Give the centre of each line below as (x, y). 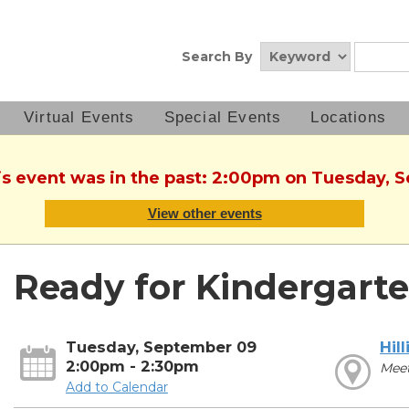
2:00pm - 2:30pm (132, 367)
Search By (217, 57)
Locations (349, 117)
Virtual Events (79, 117)
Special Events (223, 117)
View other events (204, 214)
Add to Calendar (116, 388)
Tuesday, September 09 (161, 347)
